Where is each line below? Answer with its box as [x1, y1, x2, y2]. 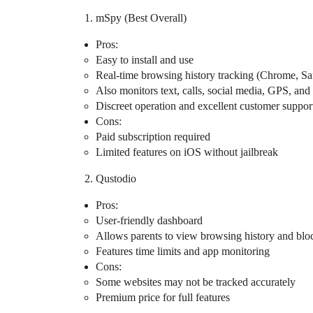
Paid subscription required [96, 131, 210, 143]
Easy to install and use [96, 54, 194, 66]
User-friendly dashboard [96, 214, 203, 227]
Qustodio [96, 173, 136, 185]
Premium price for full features [96, 291, 230, 304]
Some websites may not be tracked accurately [96, 276, 296, 289]
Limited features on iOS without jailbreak [96, 146, 278, 159]
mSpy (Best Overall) [96, 12, 187, 24]
